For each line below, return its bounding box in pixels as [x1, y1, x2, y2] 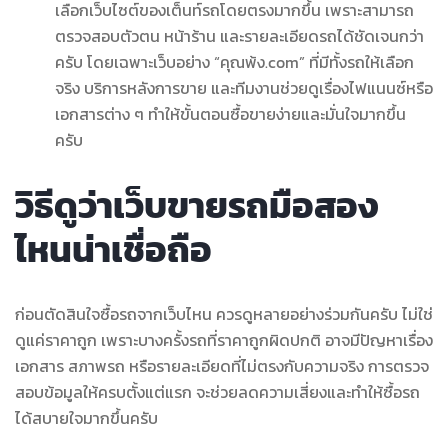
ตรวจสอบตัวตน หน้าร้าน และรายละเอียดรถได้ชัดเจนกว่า [55, 23, 424, 48]
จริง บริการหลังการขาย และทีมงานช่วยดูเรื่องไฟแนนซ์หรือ [55, 75, 433, 100]
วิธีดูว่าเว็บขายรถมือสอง [15, 177, 379, 232]
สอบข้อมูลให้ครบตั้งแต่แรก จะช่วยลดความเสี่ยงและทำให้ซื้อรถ [15, 379, 420, 404]
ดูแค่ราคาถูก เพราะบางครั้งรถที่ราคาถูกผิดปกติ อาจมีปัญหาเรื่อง [15, 327, 433, 352]
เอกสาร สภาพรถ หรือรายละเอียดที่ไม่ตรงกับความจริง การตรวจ [15, 353, 429, 378]
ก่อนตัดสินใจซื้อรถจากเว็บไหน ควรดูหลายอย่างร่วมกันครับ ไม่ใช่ [15, 301, 433, 326]
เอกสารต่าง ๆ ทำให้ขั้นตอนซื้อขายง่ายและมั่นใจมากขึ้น [55, 101, 406, 126]
